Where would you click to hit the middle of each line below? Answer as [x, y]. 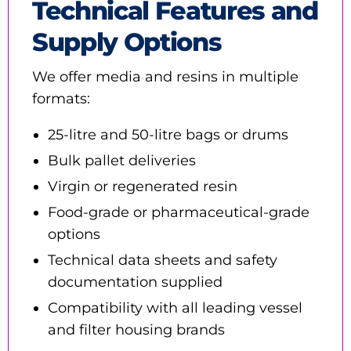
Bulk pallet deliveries [122, 160]
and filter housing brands [136, 329]
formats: [61, 98]
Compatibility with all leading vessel [175, 308]
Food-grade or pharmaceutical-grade [179, 212]
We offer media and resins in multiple [165, 76]
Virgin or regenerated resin [143, 186]
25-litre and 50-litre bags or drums [168, 134]
